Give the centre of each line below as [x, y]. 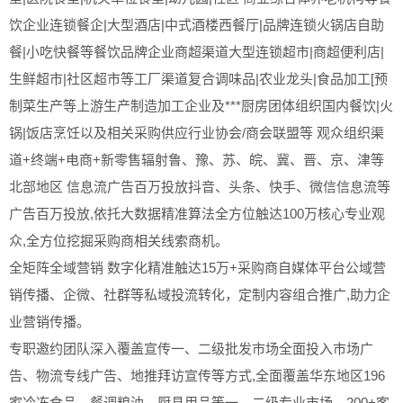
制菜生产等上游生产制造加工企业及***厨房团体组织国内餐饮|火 [201, 105]
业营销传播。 [49, 321]
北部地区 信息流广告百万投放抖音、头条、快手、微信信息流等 [200, 186]
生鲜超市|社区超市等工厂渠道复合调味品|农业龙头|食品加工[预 [198, 78]
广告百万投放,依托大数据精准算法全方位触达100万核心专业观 [197, 213]
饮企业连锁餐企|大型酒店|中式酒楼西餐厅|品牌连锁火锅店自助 [197, 24]
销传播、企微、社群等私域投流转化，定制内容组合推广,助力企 [200, 294]
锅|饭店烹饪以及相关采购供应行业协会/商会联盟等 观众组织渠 [197, 132]
